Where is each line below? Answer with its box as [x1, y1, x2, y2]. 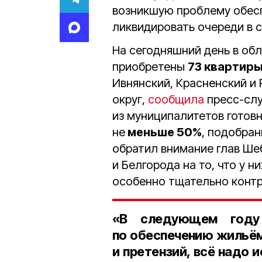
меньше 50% [125, 125, 202, 139]
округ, [112, 92, 148, 106]
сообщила [148, 92, 204, 106]
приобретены [112, 60, 188, 74]
